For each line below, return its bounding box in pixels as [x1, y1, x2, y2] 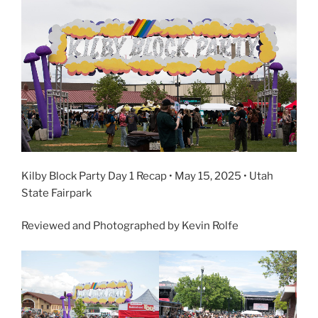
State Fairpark [21, 186, 92, 199]
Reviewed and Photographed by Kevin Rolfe [21, 219, 238, 233]
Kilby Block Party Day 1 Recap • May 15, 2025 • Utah [21, 169, 273, 182]
